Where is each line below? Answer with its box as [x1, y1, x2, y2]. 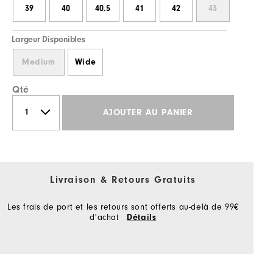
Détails [127, 212, 157, 222]
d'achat [90, 211, 122, 222]
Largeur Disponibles [12, 35, 85, 45]
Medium [21, 57, 55, 67]
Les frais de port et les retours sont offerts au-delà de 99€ [7, 201, 239, 212]
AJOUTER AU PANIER [103, 107, 193, 118]
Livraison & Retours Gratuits [50, 174, 196, 185]
